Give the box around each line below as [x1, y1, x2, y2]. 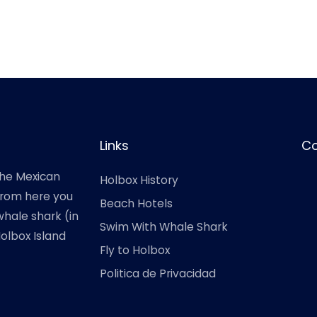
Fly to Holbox [100, 243, 170, 258]
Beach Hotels [100, 196, 173, 211]
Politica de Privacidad [100, 266, 216, 281]
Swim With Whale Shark [100, 219, 228, 234]
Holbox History [100, 173, 178, 188]
